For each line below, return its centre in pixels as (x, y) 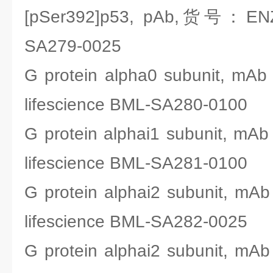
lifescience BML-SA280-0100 (136, 105)
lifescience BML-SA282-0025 (136, 222)
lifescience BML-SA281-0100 (136, 163)
